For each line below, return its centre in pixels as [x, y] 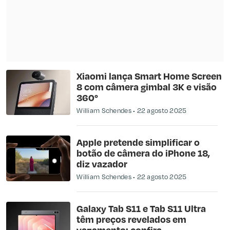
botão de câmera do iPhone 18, [143, 152]
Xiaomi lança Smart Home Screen [149, 76]
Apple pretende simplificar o [138, 142]
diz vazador [102, 163]
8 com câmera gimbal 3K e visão [147, 87]
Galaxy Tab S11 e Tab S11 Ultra [141, 208]
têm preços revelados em [132, 219]
